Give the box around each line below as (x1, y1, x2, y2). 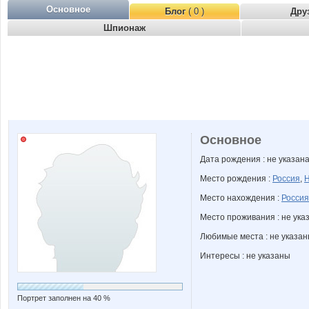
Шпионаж (103, 23, 146, 33)
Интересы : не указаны (200, 251, 290, 261)
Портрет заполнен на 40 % (17, 294, 110, 302)
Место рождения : (200, 174, 272, 183)
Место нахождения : (200, 193, 281, 203)
